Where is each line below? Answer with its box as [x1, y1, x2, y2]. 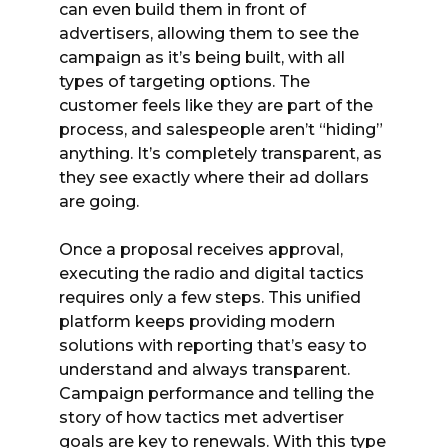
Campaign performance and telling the [59, 383, 374, 403]
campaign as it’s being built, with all [59, 47, 345, 67]
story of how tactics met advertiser [59, 407, 344, 427]
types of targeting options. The [59, 71, 310, 91]
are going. [59, 191, 139, 211]
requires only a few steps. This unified [59, 287, 361, 307]
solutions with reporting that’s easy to [59, 335, 367, 355]
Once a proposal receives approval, [59, 239, 343, 259]
